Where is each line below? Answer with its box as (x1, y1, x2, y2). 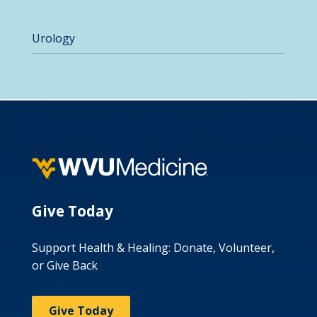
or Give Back (31, 258, 98, 274)
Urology (31, 30, 75, 47)
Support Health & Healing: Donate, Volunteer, (31, 240, 275, 256)
